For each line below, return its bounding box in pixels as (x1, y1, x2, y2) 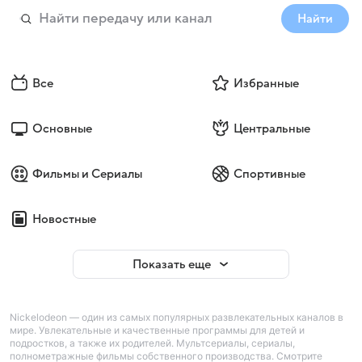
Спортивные (233, 167, 305, 180)
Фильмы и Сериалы (32, 167, 142, 180)
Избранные (233, 77, 299, 90)
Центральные (233, 122, 310, 135)
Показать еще (132, 258, 211, 271)
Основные (32, 122, 92, 135)
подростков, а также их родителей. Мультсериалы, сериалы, (10, 337, 295, 349)
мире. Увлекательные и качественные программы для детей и (10, 324, 305, 336)
